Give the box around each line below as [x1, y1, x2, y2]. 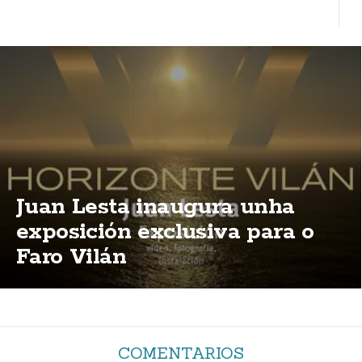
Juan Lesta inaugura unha [16, 192, 295, 221]
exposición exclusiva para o [16, 217, 314, 246]
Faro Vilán [16, 242, 126, 271]
